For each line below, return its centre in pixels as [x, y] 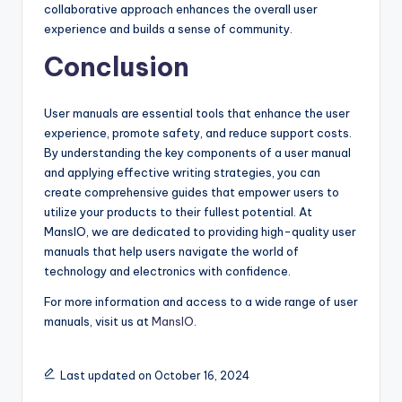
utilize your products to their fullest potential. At [178, 212]
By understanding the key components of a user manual [197, 153]
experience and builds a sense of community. [168, 29]
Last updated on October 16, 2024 [154, 376]
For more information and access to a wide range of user [201, 302]
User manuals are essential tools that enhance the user [197, 114]
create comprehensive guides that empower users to [192, 192]
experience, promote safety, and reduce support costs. [198, 133]
